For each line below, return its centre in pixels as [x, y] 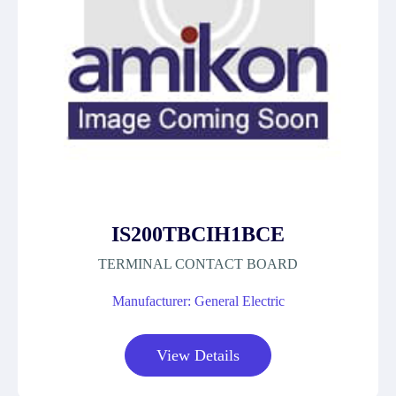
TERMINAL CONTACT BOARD [198, 264]
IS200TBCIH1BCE [198, 234]
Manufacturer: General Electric [198, 301]
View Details [198, 355]
